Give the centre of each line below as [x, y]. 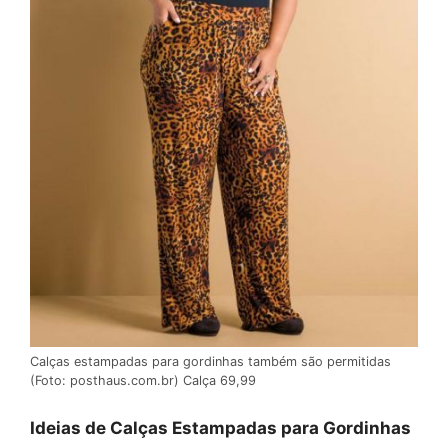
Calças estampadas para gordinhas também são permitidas [210, 362]
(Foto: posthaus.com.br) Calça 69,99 [143, 381]
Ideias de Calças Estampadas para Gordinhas [220, 427]
